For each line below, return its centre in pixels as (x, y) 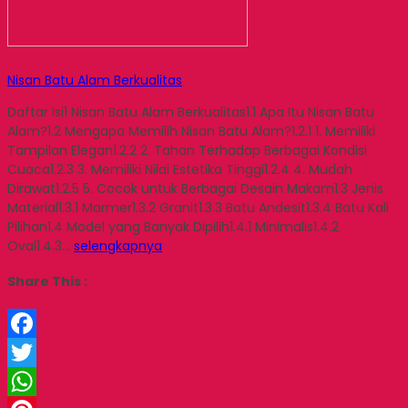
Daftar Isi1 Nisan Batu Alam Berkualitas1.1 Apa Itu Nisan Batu (191, 112)
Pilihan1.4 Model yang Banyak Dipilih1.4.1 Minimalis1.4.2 (173, 226)
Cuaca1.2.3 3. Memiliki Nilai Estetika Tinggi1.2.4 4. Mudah (180, 169)
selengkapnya (118, 245)
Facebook (38, 352)
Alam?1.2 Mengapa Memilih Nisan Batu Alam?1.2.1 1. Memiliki (191, 131)
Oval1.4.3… (41, 245)
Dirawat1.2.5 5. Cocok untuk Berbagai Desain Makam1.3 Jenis (195, 188)
